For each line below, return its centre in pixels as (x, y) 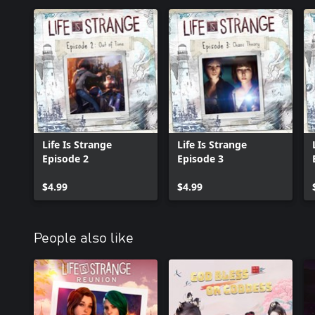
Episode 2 (65, 159)
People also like (84, 238)
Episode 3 (200, 159)
